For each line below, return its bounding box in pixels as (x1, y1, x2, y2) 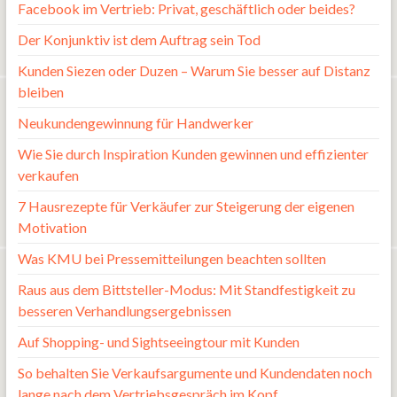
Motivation (17, 218, 87, 236)
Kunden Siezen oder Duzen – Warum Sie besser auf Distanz (17, 61, 370, 79)
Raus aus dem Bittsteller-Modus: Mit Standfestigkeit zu (17, 280, 355, 298)
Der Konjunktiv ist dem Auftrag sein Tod (17, 30, 261, 48)
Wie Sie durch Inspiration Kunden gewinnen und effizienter (17, 144, 369, 162)
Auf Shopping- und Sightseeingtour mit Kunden (17, 332, 300, 350)
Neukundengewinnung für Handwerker (17, 113, 253, 131)
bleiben (17, 82, 64, 100)
